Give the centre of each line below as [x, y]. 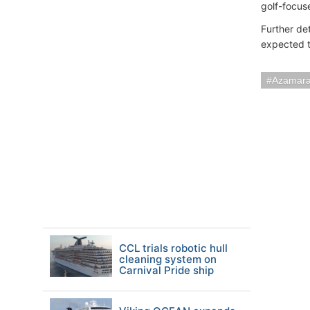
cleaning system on [168, 259]
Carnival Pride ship [166, 270]
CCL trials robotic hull [173, 248]
